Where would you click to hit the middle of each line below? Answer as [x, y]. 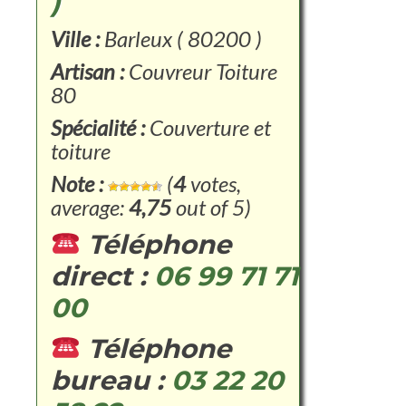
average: [90, 207]
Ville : [77, 39]
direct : [102, 276]
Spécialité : [98, 127]
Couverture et [208, 127]
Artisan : [87, 71]
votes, [213, 184]
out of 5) [211, 207]
